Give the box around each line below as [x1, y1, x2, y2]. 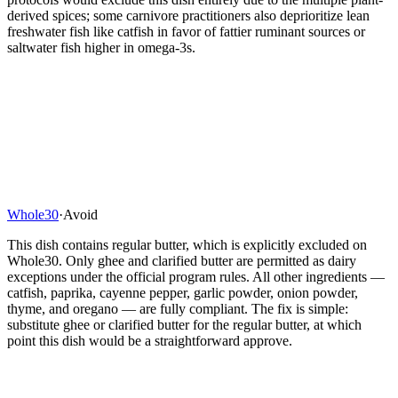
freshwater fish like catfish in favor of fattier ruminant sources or [7, 23, 365, 39]
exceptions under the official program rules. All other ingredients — [7, 268, 385, 284]
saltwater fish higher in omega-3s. [7, 39, 195, 55]
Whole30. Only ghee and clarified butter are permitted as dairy [7, 252, 356, 268]
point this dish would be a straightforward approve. [7, 332, 292, 348]
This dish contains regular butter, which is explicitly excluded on [7, 236, 367, 252]
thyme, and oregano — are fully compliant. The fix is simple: [7, 300, 348, 316]
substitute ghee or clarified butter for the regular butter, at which [7, 316, 362, 332]
